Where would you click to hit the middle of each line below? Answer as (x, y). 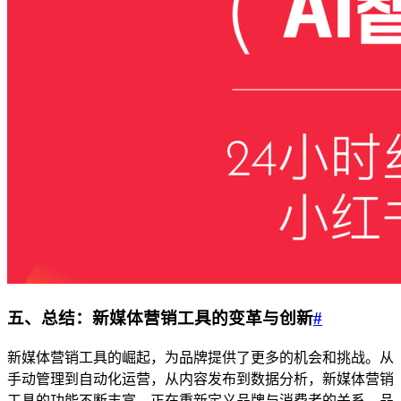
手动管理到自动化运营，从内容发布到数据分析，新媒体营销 (200, 379)
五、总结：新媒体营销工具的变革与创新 (160, 319)
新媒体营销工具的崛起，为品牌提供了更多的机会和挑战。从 (200, 357)
